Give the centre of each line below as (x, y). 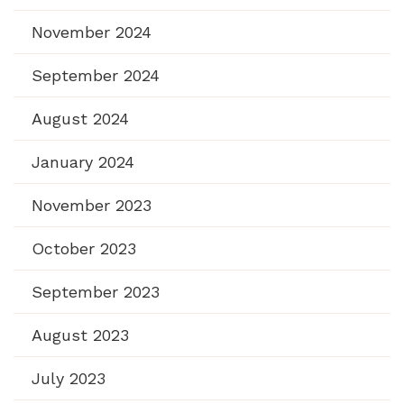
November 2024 (92, 32)
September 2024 (96, 76)
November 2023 (92, 206)
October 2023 (84, 249)
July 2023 (69, 379)
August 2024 (80, 119)
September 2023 (96, 292)
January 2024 (83, 162)
